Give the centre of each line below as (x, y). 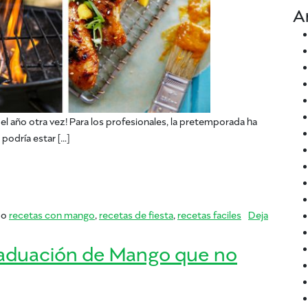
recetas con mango (52, 214)
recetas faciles (209, 214)
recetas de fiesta (136, 214)
